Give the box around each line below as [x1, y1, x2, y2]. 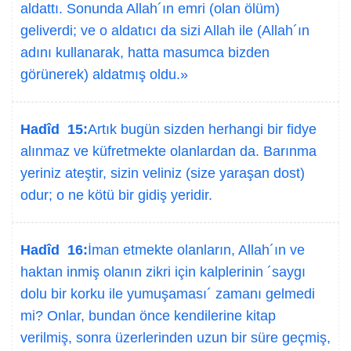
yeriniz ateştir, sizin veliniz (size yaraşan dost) [20, 165, 305, 181]
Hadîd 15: [20, 121, 88, 137]
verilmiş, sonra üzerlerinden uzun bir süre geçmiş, [20, 330, 331, 346]
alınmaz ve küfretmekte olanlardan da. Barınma [20, 143, 317, 159]
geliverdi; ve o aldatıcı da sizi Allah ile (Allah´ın [20, 23, 309, 38]
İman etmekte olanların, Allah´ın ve [88, 242, 305, 258]
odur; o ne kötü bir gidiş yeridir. [20, 187, 212, 203]
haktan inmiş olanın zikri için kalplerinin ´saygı [20, 264, 306, 280]
